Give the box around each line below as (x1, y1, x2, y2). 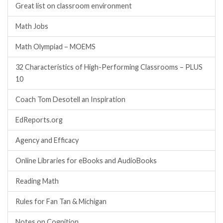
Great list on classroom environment (15, 1, 132, 10)
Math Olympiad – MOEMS (15, 42, 96, 51)
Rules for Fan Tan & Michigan (15, 197, 107, 206)
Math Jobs (15, 22, 48, 31)
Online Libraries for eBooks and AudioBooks (15, 156, 157, 165)
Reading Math (15, 177, 59, 186)
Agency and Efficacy (15, 136, 79, 145)
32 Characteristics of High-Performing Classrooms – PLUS (15, 63, 203, 72)
